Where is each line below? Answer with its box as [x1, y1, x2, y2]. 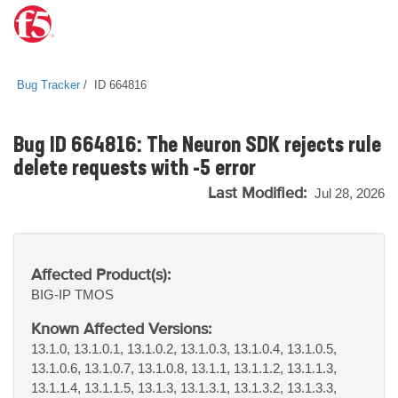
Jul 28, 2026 [314, 186, 385, 201]
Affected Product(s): [31, 265, 171, 283]
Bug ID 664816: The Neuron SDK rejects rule [13, 136, 381, 157]
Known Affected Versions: [31, 319, 211, 338]
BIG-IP [31, 287, 75, 302]
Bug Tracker [17, 78, 80, 92]
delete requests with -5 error [13, 159, 256, 180]
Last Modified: [208, 183, 311, 202]
